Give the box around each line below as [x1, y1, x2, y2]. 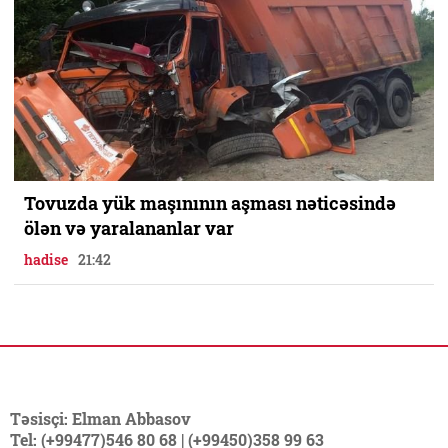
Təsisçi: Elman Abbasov [10, 408, 191, 430]
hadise [24, 250, 68, 270]
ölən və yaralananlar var [24, 216, 234, 241]
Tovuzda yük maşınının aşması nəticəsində [24, 191, 396, 216]
